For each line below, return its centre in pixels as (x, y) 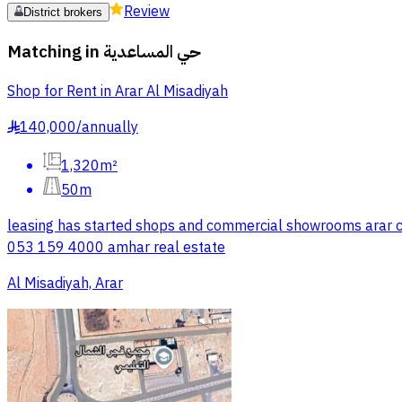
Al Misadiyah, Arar (65, 284)
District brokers (63, 12)
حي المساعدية (152, 52)
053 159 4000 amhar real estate (116, 248)
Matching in (53, 52)
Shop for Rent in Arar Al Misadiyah (118, 92)
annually (110, 128)
